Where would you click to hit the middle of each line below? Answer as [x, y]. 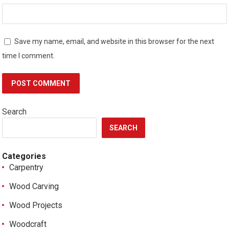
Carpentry [27, 168]
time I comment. [29, 56]
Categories [24, 156]
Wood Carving [34, 187]
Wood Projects [36, 205]
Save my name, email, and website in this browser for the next [114, 42]
